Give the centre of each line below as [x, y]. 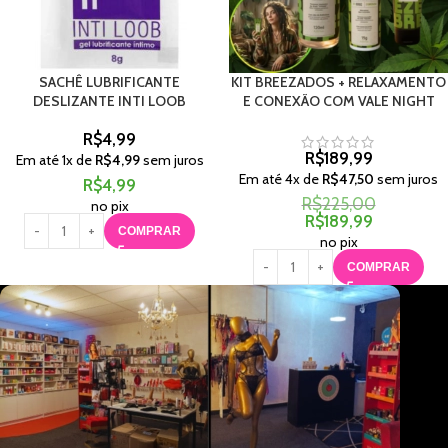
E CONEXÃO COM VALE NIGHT [338, 101]
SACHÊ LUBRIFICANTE [109, 82]
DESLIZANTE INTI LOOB [109, 101]
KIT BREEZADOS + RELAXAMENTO [338, 82]
